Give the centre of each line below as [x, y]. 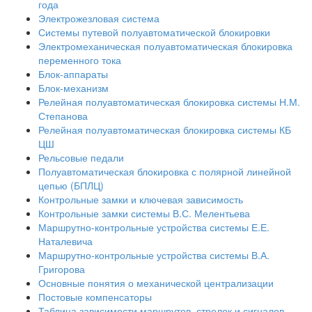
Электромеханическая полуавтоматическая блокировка [165, 46]
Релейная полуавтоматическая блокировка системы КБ [165, 129]
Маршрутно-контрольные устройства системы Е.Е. [154, 227]
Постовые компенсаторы [95, 296]
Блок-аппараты [73, 73]
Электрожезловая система [99, 18]
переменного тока [80, 60]
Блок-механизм [73, 87]
